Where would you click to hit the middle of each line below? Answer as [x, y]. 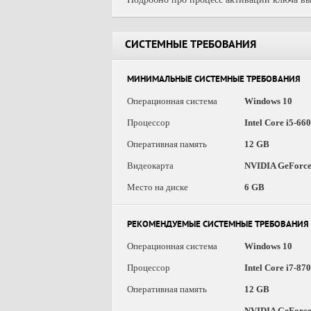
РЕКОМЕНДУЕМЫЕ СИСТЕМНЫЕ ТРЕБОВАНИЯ [218, 225]
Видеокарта [150, 166]
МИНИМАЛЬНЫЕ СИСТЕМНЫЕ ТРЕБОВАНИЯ [214, 80]
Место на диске [158, 187]
